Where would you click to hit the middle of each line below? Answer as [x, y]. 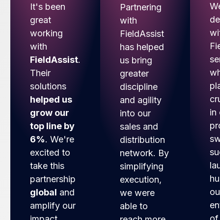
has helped [142, 47]
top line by [53, 126]
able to [134, 206]
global [44, 192]
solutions [48, 86]
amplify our [53, 206]
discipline [139, 86]
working [47, 33]
